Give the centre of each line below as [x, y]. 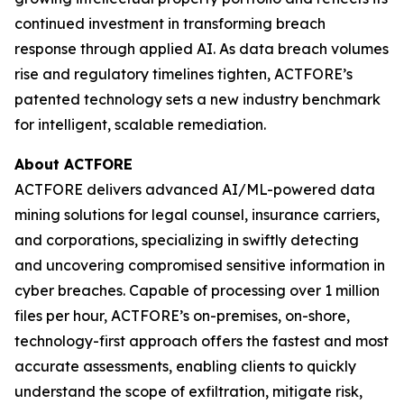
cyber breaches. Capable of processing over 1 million [197, 290]
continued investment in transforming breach [170, 23]
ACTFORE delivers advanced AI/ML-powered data [195, 189]
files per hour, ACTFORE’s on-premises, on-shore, [182, 315]
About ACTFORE [73, 164]
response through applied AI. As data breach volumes [202, 48]
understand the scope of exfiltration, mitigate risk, [188, 391]
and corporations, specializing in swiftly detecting [187, 239]
